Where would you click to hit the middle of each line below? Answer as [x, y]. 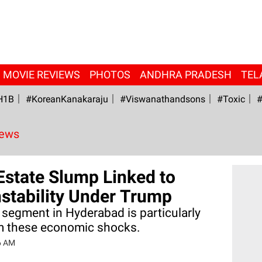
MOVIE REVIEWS [41, 75]
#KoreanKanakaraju [67, 99]
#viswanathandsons [162, 99]
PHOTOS [110, 75]
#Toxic [231, 99]
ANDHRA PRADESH [185, 75]
